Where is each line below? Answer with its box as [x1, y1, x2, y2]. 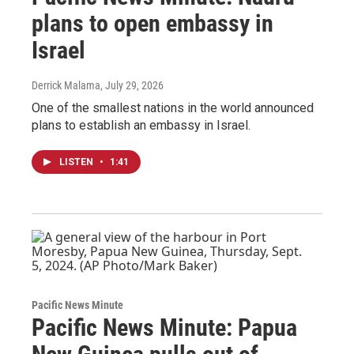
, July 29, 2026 [100, 78, 164, 92]
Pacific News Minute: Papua [32, 313, 297, 341]
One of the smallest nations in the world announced [32, 100, 314, 115]
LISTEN [59, 156, 96, 168]
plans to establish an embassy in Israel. [32, 117, 250, 133]
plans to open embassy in [32, 9, 273, 37]
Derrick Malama [32, 78, 100, 92]
